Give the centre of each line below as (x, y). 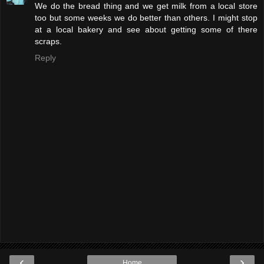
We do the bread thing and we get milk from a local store (146, 6)
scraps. (48, 42)
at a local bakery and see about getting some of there (146, 30)
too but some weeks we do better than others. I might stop (146, 18)
